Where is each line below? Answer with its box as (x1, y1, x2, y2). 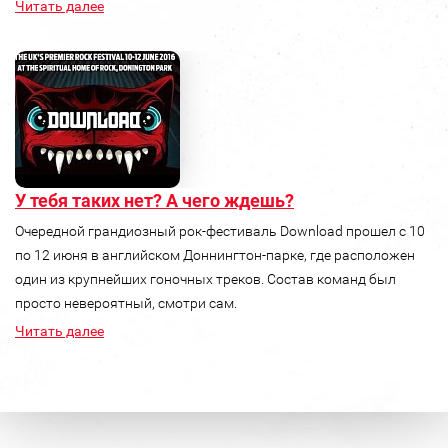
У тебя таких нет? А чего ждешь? (15, 190, 294, 212)
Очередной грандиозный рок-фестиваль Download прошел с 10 (15, 223, 425, 240)
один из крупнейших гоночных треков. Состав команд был (15, 271, 396, 288)
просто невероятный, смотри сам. (15, 295, 237, 312)
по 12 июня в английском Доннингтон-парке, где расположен (15, 247, 415, 264)
